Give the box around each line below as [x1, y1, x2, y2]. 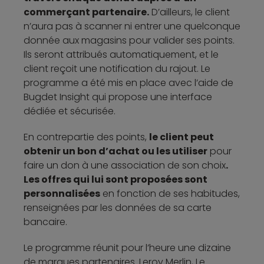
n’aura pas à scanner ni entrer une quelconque [24, 19, 240, 33]
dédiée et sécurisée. [24, 104, 115, 118]
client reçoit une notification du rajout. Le [24, 61, 210, 75]
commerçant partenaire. [24, 5, 149, 19]
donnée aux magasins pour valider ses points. [24, 33, 235, 47]
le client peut [149, 130, 214, 144]
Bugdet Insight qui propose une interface [24, 90, 212, 104]
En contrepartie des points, [24, 130, 149, 144]
